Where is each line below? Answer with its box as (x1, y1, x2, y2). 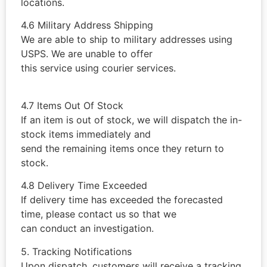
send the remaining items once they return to (21, 142, 224, 154)
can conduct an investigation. (21, 222, 154, 235)
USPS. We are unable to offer (21, 48, 153, 60)
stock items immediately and (21, 128, 151, 140)
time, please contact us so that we (21, 208, 176, 221)
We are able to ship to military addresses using (21, 33, 232, 46)
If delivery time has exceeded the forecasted (21, 194, 223, 206)
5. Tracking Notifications (21, 245, 132, 257)
